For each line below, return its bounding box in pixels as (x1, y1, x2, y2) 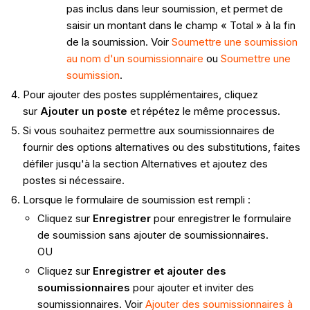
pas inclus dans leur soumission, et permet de (66, 2, 283, 16)
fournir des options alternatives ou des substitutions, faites (22, 140, 300, 154)
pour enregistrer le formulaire (150, 212, 291, 226)
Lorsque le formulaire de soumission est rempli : (22, 192, 250, 206)
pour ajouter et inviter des (129, 281, 254, 295)
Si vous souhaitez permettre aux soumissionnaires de (22, 123, 275, 137)
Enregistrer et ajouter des (92, 264, 226, 278)
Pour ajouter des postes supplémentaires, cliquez (22, 88, 258, 102)
